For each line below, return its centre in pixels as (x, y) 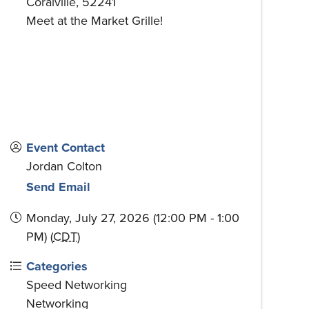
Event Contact (66, 148)
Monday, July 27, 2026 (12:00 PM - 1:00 (133, 218)
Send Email (58, 187)
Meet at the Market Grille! (94, 21)
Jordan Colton (64, 167)
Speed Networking (77, 285)
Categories (57, 267)
